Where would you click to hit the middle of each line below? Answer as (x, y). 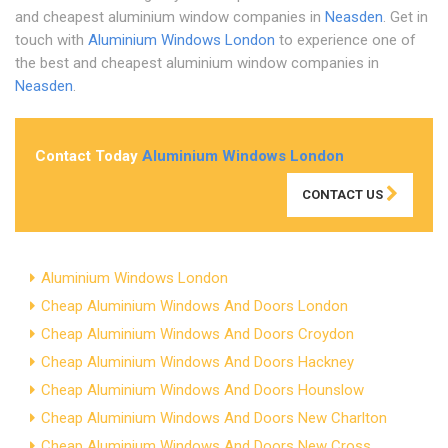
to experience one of (345, 39)
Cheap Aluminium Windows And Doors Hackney (197, 361)
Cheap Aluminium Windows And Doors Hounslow (202, 389)
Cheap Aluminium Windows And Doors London (194, 305)
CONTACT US (344, 194)
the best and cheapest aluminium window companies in (197, 62)
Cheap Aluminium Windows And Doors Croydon (197, 333)
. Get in (405, 16)
